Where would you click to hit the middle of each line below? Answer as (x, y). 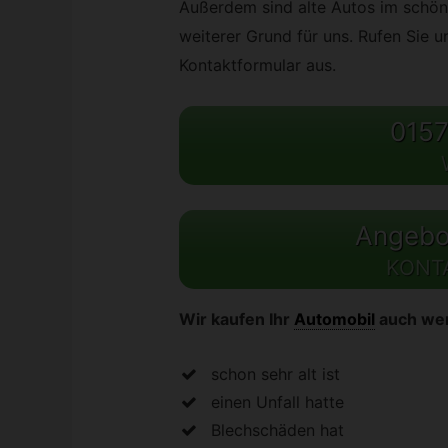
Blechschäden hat (277, 429)
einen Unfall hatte (277, 401)
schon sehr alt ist (275, 373)
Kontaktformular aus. (257, 65)
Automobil (334, 319)
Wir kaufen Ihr (234, 319)
